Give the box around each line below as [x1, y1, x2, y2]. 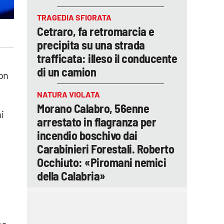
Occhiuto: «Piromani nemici [37, 155, 166, 169]
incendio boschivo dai [37, 128, 137, 142]
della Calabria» [37, 168, 105, 183]
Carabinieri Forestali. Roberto [37, 141, 174, 156]
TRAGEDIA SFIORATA [37, 12, 111, 22]
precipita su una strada [37, 37, 145, 52]
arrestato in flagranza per [37, 114, 156, 129]
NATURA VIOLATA [37, 89, 100, 99]
